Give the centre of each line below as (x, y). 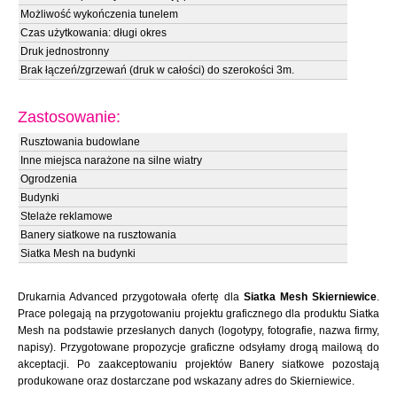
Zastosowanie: (69, 117)
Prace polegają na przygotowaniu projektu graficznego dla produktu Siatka (198, 314)
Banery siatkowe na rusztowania (98, 235)
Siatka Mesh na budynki (78, 253)
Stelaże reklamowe (66, 216)
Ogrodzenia (49, 179)
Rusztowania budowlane (80, 142)
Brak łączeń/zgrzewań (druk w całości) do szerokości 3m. (157, 70)
